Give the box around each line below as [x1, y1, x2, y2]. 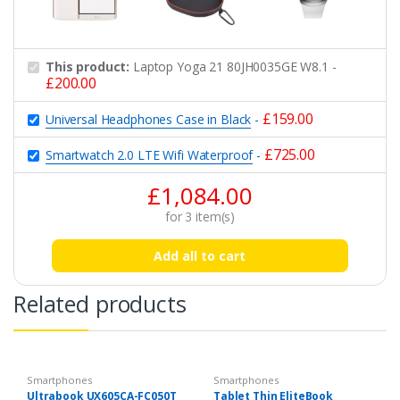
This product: [46, 58, 134, 76]
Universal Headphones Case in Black [46, 111, 252, 129]
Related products [13, 288, 187, 320]
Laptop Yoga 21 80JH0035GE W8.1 [133, 58, 329, 76]
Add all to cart [154, 247, 246, 265]
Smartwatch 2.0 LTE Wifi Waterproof [46, 146, 254, 164]
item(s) [192, 208, 236, 226]
